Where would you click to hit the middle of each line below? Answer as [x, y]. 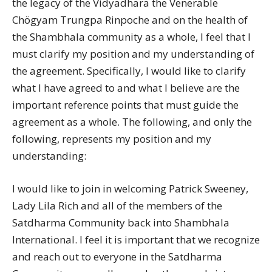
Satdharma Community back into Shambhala [121, 223]
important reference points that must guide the [125, 105]
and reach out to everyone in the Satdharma [117, 257]
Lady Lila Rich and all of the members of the [117, 206]
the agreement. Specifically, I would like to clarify [129, 71]
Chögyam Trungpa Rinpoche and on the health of [130, 20]
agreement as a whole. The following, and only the [132, 122]
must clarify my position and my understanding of [133, 54]
